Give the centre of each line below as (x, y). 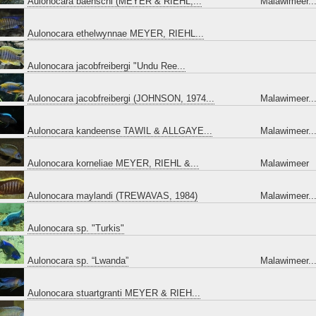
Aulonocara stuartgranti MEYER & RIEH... (114, 293)
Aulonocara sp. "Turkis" (76, 228)
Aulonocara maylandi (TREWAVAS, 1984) (113, 196)
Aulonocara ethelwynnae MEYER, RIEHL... (116, 34)
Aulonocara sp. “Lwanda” (78, 261)
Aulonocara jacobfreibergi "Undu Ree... (107, 66)
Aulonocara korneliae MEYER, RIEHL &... (113, 163)
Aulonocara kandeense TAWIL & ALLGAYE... (120, 131)
